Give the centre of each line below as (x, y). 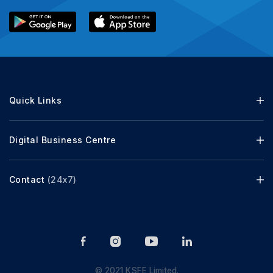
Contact (28, 180)
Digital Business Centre (63, 140)
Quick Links (36, 101)
